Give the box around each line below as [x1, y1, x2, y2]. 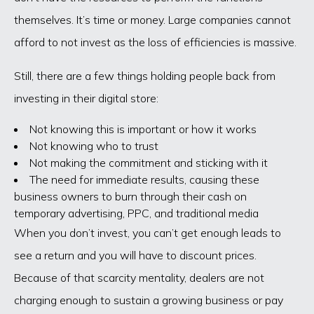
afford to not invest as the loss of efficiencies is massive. [14, 35, 296, 50]
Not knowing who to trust [29, 139, 158, 153]
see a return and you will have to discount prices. [14, 248, 257, 263]
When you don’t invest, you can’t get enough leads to [14, 226, 281, 240]
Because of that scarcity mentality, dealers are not [14, 271, 264, 285]
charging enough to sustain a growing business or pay [14, 293, 283, 308]
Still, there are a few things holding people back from [14, 69, 275, 83]
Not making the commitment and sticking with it [29, 156, 268, 170]
